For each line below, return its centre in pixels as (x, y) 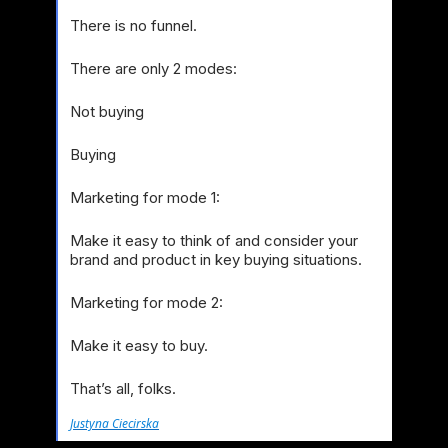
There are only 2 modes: (153, 68)
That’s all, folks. (123, 388)
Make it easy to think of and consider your (214, 240)
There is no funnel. (133, 25)
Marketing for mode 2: (146, 302)
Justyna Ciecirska (114, 423)
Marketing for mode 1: (145, 197)
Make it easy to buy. (139, 345)
